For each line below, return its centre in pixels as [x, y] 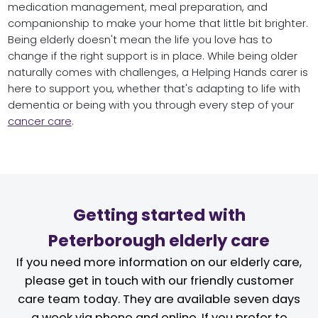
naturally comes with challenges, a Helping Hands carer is [158, 72]
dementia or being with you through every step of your [150, 105]
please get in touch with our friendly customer [159, 280]
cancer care [39, 121]
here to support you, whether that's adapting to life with [154, 88]
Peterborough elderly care [159, 240]
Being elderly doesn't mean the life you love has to [140, 39]
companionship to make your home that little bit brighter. [158, 23]
